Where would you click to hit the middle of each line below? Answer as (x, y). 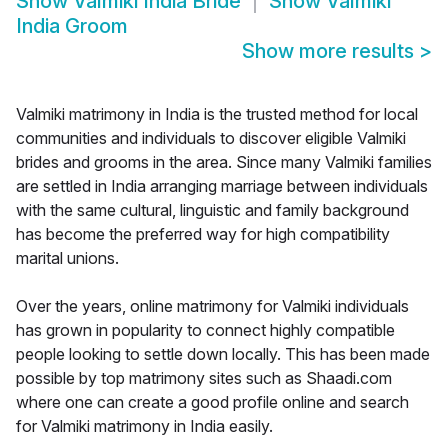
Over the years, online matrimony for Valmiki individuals (212, 306)
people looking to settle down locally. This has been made (223, 354)
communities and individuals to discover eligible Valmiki (211, 138)
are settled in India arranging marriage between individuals (222, 186)
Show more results (330, 51)
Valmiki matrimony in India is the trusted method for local (217, 114)
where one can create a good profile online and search (212, 402)
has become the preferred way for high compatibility (203, 234)
